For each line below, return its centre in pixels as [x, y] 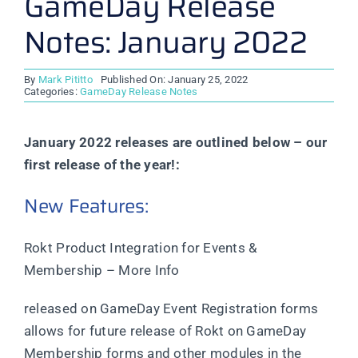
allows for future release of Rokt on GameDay [165, 331]
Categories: [52, 92]
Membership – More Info [101, 270]
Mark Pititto [65, 80]
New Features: [86, 207]
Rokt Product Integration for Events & [141, 248]
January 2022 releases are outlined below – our [175, 143]
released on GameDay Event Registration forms [171, 309]
